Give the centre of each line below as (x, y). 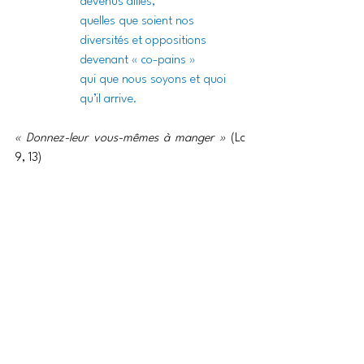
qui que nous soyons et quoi (154, 80)
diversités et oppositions (143, 41)
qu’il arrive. (108, 100)
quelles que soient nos (139, 22)
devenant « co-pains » (138, 61)
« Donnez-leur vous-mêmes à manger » (123, 139)
